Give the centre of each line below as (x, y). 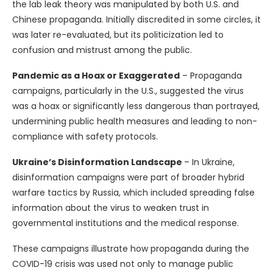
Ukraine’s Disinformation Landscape (98, 162)
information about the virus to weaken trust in (111, 208)
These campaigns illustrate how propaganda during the (131, 249)
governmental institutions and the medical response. (126, 223)
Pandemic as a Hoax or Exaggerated (96, 76)
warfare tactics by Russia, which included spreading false (133, 193)
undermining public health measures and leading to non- (135, 122)
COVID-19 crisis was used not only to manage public (123, 264)
